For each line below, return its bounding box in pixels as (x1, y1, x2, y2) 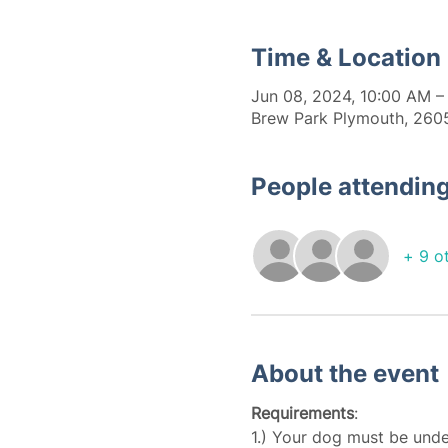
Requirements (250, 403, 354, 423)
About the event (250, 359, 439, 388)
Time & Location (250, 43, 441, 72)
